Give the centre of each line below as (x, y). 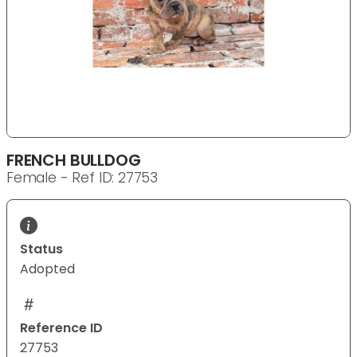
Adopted (47, 269)
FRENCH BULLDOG (74, 161)
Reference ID (61, 328)
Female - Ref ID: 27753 (82, 178)
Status (41, 249)
